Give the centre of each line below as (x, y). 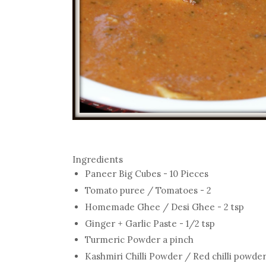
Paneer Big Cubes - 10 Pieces (147, 174)
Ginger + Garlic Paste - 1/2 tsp (150, 223)
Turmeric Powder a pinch (139, 240)
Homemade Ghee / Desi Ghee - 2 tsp (164, 207)
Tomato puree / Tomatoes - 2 (148, 191)
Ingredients (98, 160)
